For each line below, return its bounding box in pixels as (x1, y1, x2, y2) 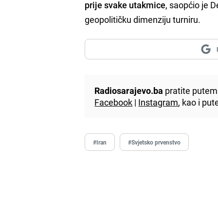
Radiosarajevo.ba (94, 84, 163, 96)
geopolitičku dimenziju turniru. (85, 13, 201, 25)
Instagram (138, 96, 179, 108)
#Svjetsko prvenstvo (128, 138, 181, 146)
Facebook (94, 96, 133, 108)
